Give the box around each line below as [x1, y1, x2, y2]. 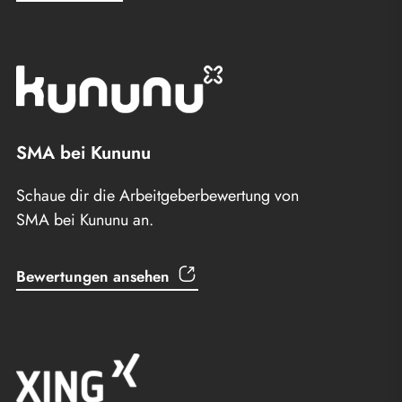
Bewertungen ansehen [16, 265, 170, 287]
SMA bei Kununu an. [16, 207, 153, 232]
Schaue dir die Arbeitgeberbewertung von [16, 183, 299, 207]
